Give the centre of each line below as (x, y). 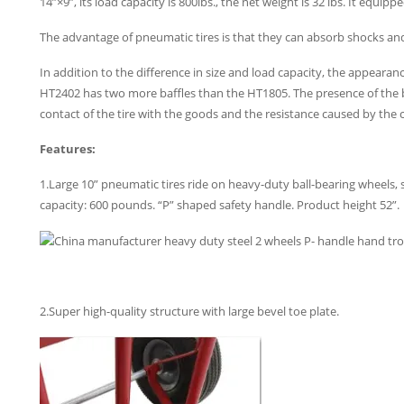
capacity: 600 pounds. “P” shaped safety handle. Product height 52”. (220, 205)
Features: (68, 149)
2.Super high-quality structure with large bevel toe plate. (189, 312)
